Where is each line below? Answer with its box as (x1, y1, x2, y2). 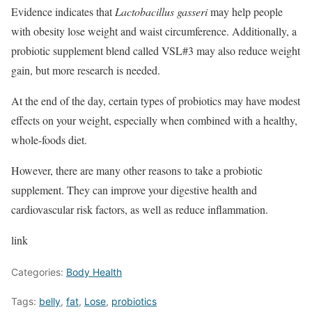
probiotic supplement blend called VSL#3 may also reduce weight (11, 42, 300, 58)
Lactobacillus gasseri (115, 3, 208, 19)
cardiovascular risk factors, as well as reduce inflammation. (11, 201, 268, 217)
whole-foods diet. (11, 132, 87, 147)
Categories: (11, 265, 66, 278)
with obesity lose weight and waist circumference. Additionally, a (11, 23, 297, 38)
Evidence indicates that (11, 3, 115, 19)
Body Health (66, 265, 122, 278)
